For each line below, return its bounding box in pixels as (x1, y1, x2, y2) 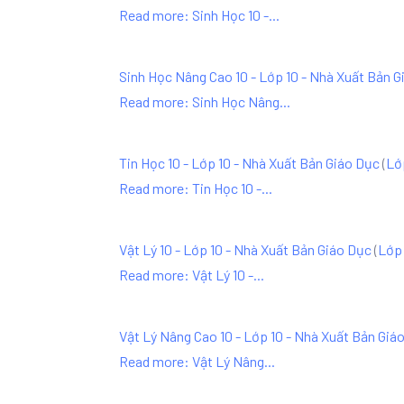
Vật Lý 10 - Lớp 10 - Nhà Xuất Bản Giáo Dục (119, 241, 372, 258)
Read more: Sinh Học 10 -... (119, 6, 280, 23)
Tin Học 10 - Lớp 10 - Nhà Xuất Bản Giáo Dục (119, 154, 380, 171)
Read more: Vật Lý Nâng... (119, 353, 275, 370)
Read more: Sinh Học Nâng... (119, 93, 290, 110)
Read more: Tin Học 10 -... (119, 179, 272, 197)
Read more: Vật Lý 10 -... (119, 266, 264, 283)
